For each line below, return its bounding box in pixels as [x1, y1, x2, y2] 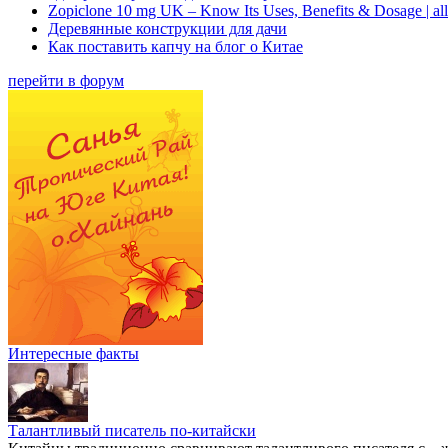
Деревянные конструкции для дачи [48, 19, 287, 37]
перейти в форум [8, 71, 124, 89]
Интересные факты [8, 344, 139, 362]
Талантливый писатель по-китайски [8, 421, 256, 439]
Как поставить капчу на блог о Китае [48, 37, 303, 55]
